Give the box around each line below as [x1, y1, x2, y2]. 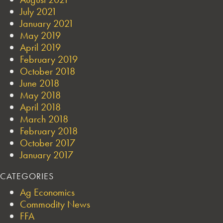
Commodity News [20, 197, 90, 211]
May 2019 [20, 28, 61, 42]
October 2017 [20, 136, 75, 149]
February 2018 [20, 124, 78, 137]
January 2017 [20, 148, 73, 161]
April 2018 [20, 100, 61, 113]
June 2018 [20, 76, 59, 90]
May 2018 [20, 88, 61, 102]
